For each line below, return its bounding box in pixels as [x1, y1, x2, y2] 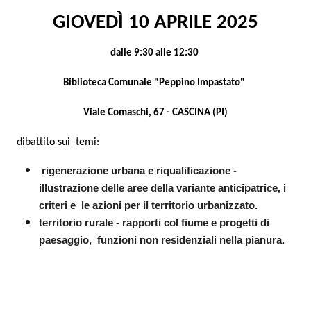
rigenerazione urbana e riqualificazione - [42, 165, 237, 176]
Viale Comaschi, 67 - [83, 108, 170, 118]
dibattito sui [16, 137, 70, 148]
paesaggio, [39, 235, 92, 246]
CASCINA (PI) [169, 108, 228, 118]
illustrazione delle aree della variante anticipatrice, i [39, 183, 286, 194]
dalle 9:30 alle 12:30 [110, 48, 201, 58]
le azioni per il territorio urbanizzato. [81, 200, 258, 211]
